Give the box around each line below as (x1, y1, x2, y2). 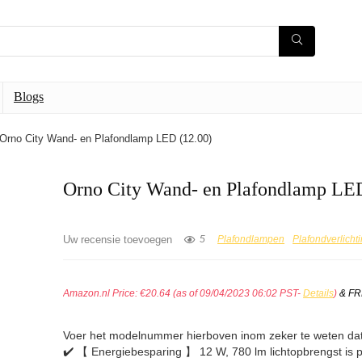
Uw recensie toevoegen (63, 234, 173, 246)
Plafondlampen (217, 234, 285, 246)
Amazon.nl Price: (63, 288, 141, 299)
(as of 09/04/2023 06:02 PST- (170, 288, 304, 299)
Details (303, 288, 335, 299)
